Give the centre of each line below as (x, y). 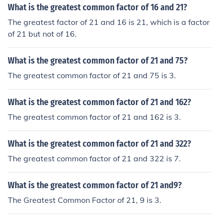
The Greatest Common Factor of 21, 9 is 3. (85, 200)
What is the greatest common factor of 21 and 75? (98, 61)
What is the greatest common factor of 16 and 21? (98, 7)
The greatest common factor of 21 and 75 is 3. (92, 75)
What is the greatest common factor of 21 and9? (95, 185)
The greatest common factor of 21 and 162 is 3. (94, 117)
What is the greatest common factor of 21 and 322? (99, 144)
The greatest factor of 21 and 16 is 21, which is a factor (109, 22)
